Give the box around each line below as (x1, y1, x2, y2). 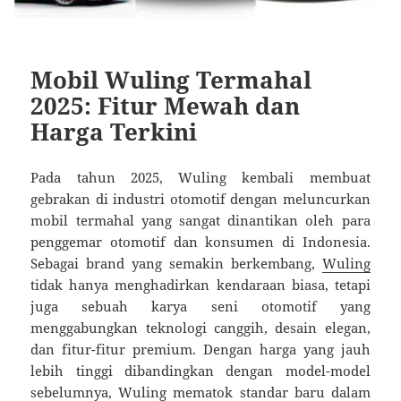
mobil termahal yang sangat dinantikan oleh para (30, 210, 371, 229)
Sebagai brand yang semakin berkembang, (30, 253, 322, 272)
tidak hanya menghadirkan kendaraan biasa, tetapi (30, 275, 371, 294)
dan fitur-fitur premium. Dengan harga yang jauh (30, 339, 371, 358)
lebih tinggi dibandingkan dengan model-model (30, 361, 371, 380)
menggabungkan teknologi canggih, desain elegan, (30, 318, 371, 337)
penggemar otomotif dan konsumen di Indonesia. (30, 232, 371, 251)
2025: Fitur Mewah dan (30, 89, 301, 122)
